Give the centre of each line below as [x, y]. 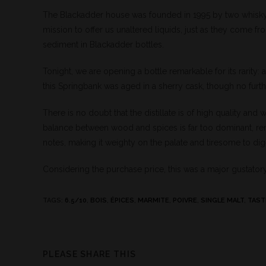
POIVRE [185, 200]
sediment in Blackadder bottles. [103, 45]
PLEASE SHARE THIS [90, 254]
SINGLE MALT [222, 200]
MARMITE [153, 200]
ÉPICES [122, 200]
